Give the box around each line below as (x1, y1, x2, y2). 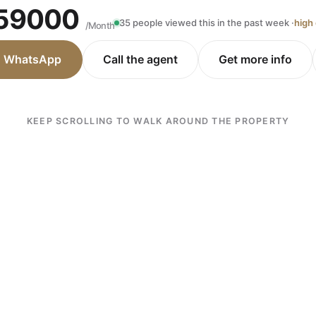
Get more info (218, 52, 292, 66)
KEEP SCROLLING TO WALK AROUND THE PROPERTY (26, 116, 290, 126)
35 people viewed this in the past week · (119, 17, 295, 28)
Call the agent (102, 52, 178, 66)
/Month (85, 20, 115, 31)
